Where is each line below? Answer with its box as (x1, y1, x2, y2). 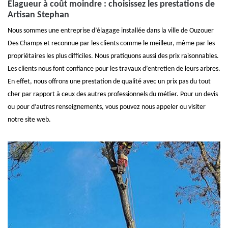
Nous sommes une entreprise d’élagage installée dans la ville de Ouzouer (8, 27, 214, 35)
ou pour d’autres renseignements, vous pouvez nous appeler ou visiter (8, 103, 206, 111)
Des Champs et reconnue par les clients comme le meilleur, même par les (8, 40, 215, 47)
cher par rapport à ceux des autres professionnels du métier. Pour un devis (8, 91, 218, 98)
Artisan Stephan (8, 10, 69, 20)
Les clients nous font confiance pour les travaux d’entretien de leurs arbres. (8, 65, 220, 73)
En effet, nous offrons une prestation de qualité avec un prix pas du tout (8, 78, 211, 85)
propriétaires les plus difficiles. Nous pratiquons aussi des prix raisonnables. (8, 52, 219, 60)
